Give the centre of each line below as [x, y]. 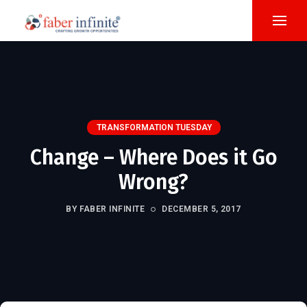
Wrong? [153, 182]
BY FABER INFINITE [106, 209]
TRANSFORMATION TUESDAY [154, 127]
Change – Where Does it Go [153, 158]
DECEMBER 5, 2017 [201, 209]
